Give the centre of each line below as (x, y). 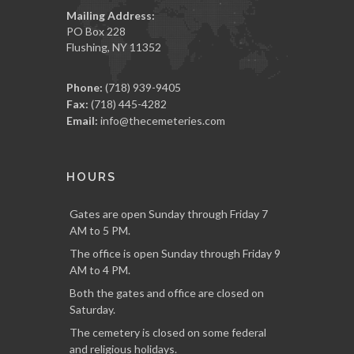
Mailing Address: (111, 15)
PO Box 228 (96, 31)
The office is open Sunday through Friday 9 (175, 253)
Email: (82, 120)
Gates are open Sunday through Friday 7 (169, 213)
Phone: (85, 87)
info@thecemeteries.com (163, 120)
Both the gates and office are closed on (167, 292)
